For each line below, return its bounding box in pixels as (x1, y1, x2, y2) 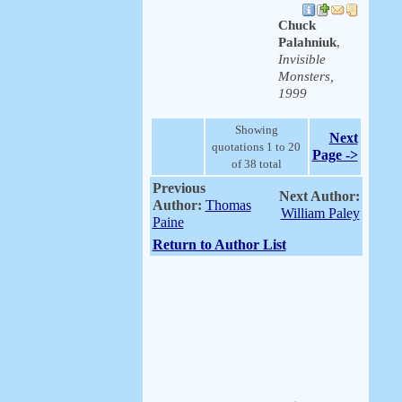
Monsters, (278, 69, 334, 83)
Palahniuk (278, 35, 336, 49)
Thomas (205, 197, 251, 213)
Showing (234, 123, 278, 136)
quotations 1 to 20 (212, 140, 301, 153)
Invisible (278, 52, 326, 66)
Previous (152, 180, 205, 196)
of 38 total (231, 157, 282, 170)
